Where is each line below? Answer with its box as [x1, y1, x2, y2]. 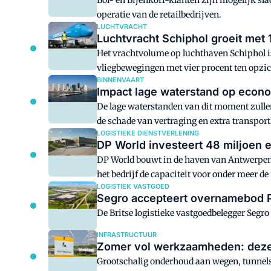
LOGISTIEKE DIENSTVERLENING [97, 129, 199, 137]
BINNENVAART [97, 76, 144, 84]
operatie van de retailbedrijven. [97, 9, 221, 20]
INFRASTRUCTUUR [97, 230, 157, 239]
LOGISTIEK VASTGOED [97, 182, 169, 191]
